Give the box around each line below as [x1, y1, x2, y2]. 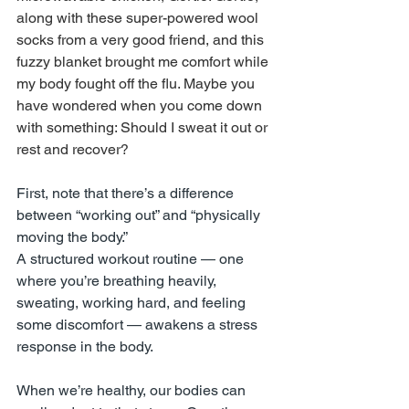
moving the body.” [16, 227, 128, 246]
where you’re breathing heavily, [16, 271, 220, 289]
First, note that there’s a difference [16, 184, 237, 202]
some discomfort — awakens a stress [16, 315, 261, 333]
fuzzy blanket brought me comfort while [16, 52, 272, 70]
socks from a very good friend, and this [16, 30, 267, 48]
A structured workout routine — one [16, 249, 247, 267]
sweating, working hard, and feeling [16, 293, 249, 311]
